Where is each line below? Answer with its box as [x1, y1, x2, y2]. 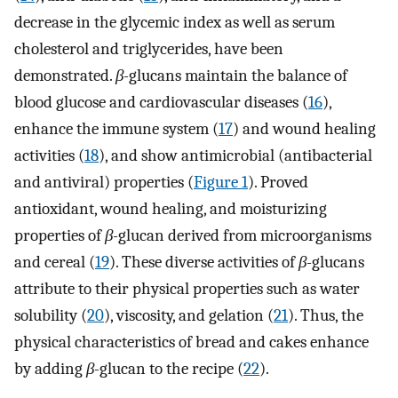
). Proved [248, 171, 308, 192]
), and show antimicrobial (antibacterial [99, 145, 372, 165]
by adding [14, 358, 86, 378]
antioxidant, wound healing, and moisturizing [14, 198, 327, 219]
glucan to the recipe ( [99, 358, 243, 378]
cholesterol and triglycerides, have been [14, 38, 283, 59]
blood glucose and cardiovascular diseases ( [14, 92, 308, 112]
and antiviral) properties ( [14, 171, 194, 192]
